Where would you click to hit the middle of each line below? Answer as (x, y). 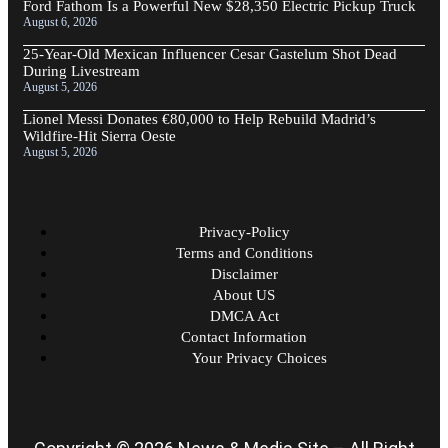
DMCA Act (244, 316)
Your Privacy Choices (259, 358)
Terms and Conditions (244, 253)
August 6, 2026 (60, 22)
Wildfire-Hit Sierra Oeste (99, 136)
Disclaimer (244, 274)
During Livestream (81, 71)
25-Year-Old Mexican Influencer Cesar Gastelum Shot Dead (210, 54)
